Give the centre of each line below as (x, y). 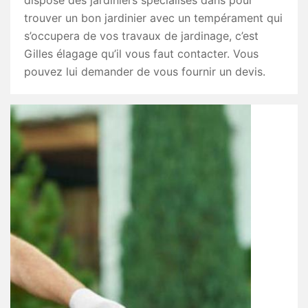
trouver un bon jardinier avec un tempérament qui (153, 18)
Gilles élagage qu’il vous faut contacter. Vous (141, 54)
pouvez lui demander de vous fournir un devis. (145, 72)
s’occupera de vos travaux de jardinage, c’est (141, 36)
